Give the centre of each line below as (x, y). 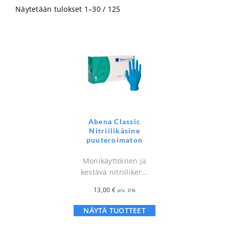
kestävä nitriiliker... (114, 172)
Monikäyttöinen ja (114, 161)
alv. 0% (126, 190)
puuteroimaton (114, 140)
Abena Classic (114, 122)
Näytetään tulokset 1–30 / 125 (68, 9)
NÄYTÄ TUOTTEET (114, 211)
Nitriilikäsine (114, 131)
